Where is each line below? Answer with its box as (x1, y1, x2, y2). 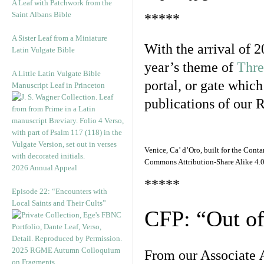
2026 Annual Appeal (12, 163, 77, 172)
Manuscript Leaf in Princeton (12, 81, 105, 90)
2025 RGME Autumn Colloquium (12, 246, 120, 255)
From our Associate (144, 247, 259, 263)
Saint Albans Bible (12, 10, 71, 19)
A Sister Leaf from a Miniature (12, 34, 107, 42)
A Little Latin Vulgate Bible (12, 69, 101, 78)
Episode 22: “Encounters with (12, 187, 107, 196)
